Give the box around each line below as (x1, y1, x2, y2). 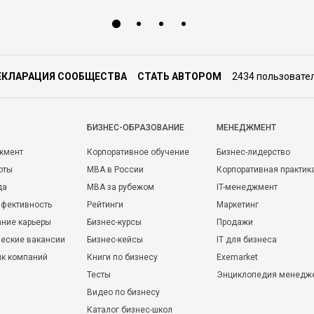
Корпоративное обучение (87, 147, 189, 157)
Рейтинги (87, 200, 123, 210)
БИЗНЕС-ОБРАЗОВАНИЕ (87, 123, 184, 132)
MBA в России (87, 165, 144, 175)
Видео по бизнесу (87, 287, 160, 297)
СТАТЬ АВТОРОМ (137, 71, 221, 82)
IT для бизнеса (217, 235, 277, 245)
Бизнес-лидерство (217, 147, 290, 157)
